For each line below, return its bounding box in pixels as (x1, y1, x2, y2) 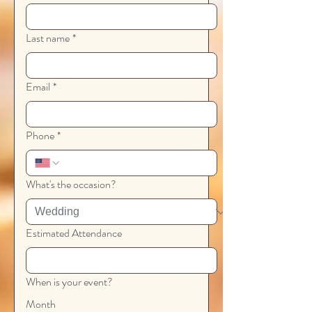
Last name (26, 30, 70, 46)
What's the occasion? (26, 176, 116, 192)
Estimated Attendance (26, 225, 122, 241)
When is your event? (26, 274, 113, 290)
